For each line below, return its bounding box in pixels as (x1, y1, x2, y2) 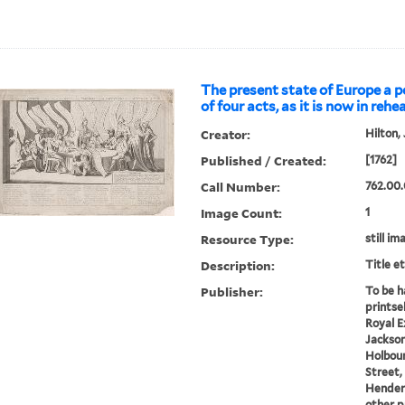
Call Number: (201, 178, 281, 196)
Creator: (201, 126, 251, 144)
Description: (201, 257, 276, 275)
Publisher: (201, 283, 264, 301)
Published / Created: (201, 152, 327, 170)
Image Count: (201, 204, 283, 222)
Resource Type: (201, 231, 295, 249)
